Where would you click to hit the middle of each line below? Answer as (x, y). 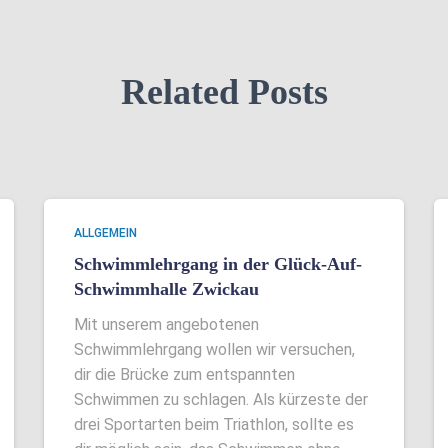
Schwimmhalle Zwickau (166, 289)
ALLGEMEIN (105, 233)
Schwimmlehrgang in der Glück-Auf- (218, 264)
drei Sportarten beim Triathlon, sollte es (214, 424)
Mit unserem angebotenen (166, 324)
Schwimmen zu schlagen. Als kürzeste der (221, 399)
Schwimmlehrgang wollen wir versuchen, (214, 349)
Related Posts (224, 92)
